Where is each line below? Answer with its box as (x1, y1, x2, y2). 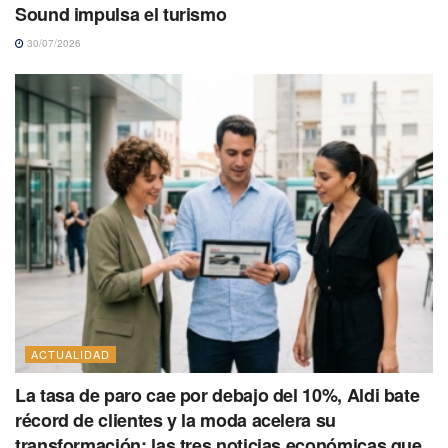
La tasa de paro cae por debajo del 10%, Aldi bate (15, 381, 420, 408)
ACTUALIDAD (31, 345, 110, 362)
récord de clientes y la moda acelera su (15, 406, 336, 433)
